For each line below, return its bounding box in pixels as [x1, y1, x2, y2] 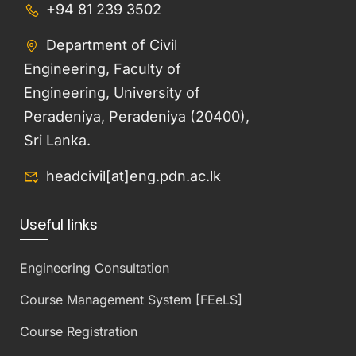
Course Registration [20, 323, 137, 339]
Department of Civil [46, 36, 177, 53]
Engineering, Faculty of [24, 60, 181, 77]
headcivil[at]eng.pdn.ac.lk [46, 167, 221, 184]
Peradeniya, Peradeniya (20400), [24, 107, 250, 125]
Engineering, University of [24, 83, 200, 101]
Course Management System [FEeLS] [20, 291, 242, 308]
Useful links [20, 214, 98, 234]
